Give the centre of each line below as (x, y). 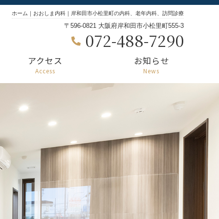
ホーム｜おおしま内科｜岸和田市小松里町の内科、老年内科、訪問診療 (98, 13)
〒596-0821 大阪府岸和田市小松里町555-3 (124, 26)
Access (45, 71)
